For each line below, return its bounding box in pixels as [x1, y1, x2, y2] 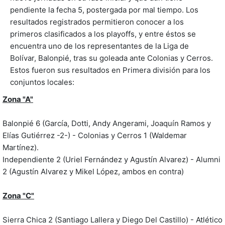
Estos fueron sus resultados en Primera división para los [10, 65, 210, 75]
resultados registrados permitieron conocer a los [10, 17, 184, 27]
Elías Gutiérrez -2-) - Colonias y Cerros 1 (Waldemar [3, 130, 187, 140]
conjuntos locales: [10, 77, 74, 87]
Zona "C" [3, 190, 34, 200]
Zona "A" [3, 94, 33, 104]
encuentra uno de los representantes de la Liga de [10, 41, 189, 51]
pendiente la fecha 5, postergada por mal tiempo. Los [10, 5, 198, 15]
